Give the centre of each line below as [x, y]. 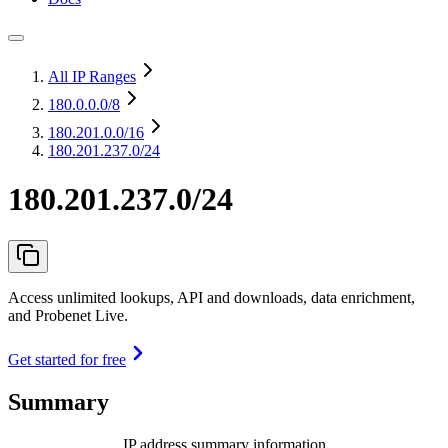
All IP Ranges [92, 76]
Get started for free [67, 359]
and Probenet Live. [68, 315]
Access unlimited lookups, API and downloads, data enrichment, [211, 297]
